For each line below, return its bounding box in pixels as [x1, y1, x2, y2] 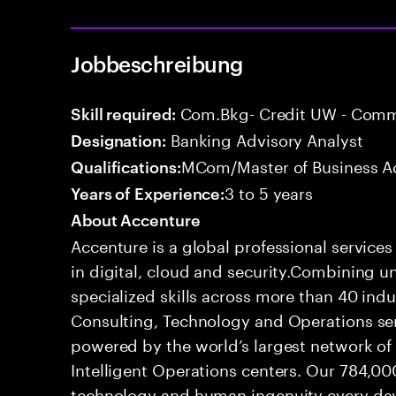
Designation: [71, 128, 166, 150]
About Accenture [71, 208, 201, 230]
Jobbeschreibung [71, 49, 243, 78]
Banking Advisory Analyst [165, 126, 363, 150]
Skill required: [71, 102, 176, 124]
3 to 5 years [225, 179, 314, 203]
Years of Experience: [71, 181, 225, 203]
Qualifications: [71, 155, 181, 177]
